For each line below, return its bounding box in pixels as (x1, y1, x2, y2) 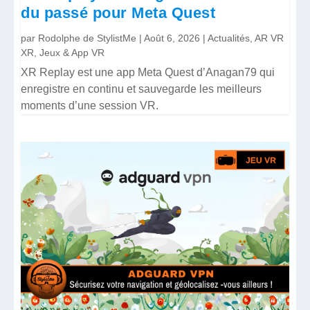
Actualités (208, 33, 250, 44)
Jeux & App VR (39, 47, 105, 59)
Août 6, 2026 (144, 33, 201, 44)
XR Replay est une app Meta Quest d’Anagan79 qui (21, 66, 275, 79)
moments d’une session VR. (21, 100, 159, 112)
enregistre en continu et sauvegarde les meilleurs (21, 83, 262, 95)
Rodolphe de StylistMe (38, 33, 137, 44)
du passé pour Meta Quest (21, 3, 216, 21)
